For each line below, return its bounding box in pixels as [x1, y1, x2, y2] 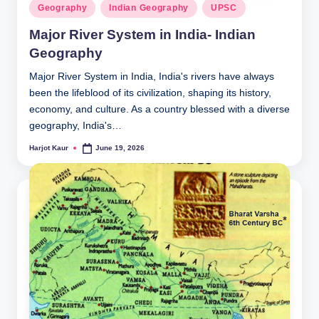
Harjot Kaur [29, 144, 68, 152]
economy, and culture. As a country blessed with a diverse [29, 103, 290, 115]
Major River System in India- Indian [29, 26, 256, 42]
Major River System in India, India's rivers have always [29, 70, 274, 82]
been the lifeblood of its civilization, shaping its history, [29, 87, 271, 98]
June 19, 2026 [95, 144, 145, 152]
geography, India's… [29, 120, 122, 131]
